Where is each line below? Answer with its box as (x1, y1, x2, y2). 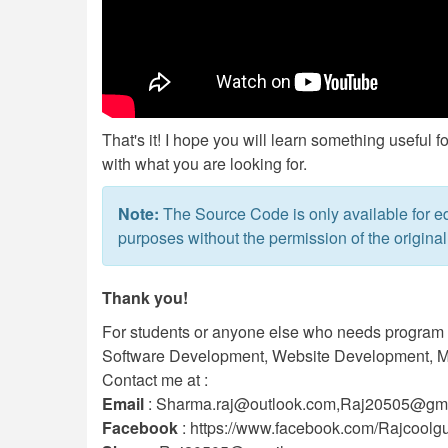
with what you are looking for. (102, 151, 307, 175)
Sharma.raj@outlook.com (156, 391, 336, 415)
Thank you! (102, 285, 188, 309)
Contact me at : (102, 367, 208, 391)
